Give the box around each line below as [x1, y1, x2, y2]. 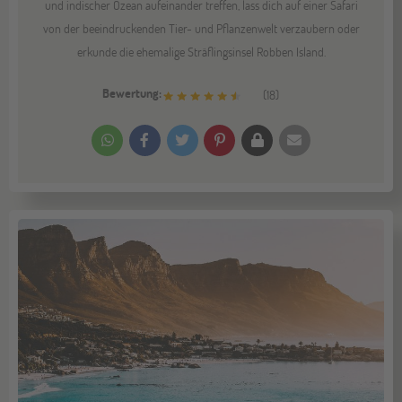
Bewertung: [102, 83, 162, 101]
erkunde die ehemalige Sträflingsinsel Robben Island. [76, 42, 326, 60]
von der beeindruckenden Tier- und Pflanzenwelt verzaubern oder [42, 19, 360, 37]
